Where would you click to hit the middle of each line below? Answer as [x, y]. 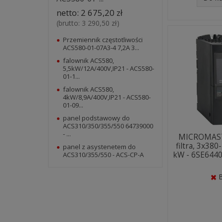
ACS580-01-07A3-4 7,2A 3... [101, 47]
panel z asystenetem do [99, 146]
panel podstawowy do [96, 118]
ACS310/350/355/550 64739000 [108, 126]
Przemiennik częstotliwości [103, 39]
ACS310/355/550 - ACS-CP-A [103, 154]
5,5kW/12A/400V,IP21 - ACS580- [109, 68]
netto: [69, 12]
